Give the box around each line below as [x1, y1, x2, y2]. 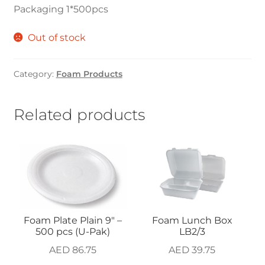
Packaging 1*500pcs [13, 4, 108, 15]
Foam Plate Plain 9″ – [24, 215, 122, 227]
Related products [13, 105, 145, 124]
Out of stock [28, 32, 86, 44]
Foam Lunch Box [151, 215, 232, 227]
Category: [13, 68, 56, 79]
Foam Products [56, 68, 122, 79]
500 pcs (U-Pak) [35, 226, 111, 238]
